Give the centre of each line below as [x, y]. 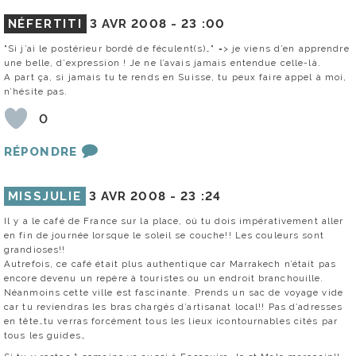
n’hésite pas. [36, 92]
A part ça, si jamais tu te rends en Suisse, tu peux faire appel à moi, [176, 77]
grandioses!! [35, 250]
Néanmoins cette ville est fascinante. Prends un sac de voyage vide [174, 293]
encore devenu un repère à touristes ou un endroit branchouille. [164, 279]
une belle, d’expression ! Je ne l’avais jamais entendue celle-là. [163, 63]
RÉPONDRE [41, 152]
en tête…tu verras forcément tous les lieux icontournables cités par [171, 321]
